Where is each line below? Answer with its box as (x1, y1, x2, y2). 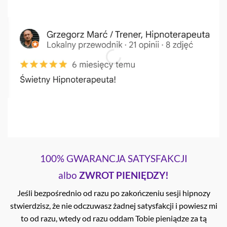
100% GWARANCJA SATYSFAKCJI (40, 152, 187, 164)
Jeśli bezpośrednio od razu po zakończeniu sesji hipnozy (17, 188, 210, 198)
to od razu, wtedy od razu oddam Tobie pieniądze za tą (20, 213, 207, 223)
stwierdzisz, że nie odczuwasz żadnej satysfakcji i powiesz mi (10, 201, 217, 211)
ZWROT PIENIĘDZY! (79, 169, 169, 181)
